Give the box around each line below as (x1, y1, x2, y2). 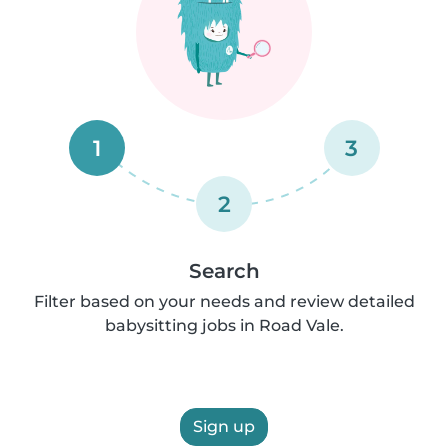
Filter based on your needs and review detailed (33, 292, 415, 311)
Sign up (193, 417, 255, 436)
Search (188, 259, 260, 283)
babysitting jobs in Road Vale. (104, 316, 344, 335)
